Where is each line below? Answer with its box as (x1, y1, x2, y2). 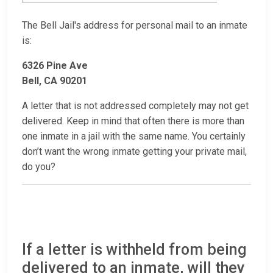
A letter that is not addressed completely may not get (22, 100, 249, 112)
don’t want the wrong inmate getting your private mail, (22, 146, 247, 158)
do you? (22, 161, 55, 173)
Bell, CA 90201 (22, 75, 87, 87)
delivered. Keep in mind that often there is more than (22, 115, 244, 127)
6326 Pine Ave (22, 60, 88, 72)
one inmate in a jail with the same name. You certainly (22, 130, 246, 143)
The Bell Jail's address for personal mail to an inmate (22, 19, 247, 32)
